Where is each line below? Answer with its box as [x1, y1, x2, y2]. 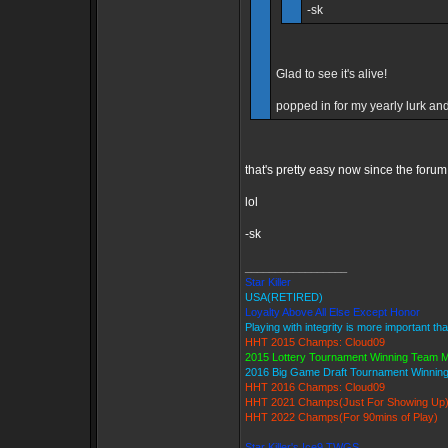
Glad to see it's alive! [276, 67, 387, 81]
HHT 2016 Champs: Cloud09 [245, 381, 385, 393]
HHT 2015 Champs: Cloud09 [245, 336, 385, 348]
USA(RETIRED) [245, 291, 323, 303]
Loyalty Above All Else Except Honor [245, 306, 420, 318]
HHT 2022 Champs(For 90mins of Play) [245, 411, 438, 423]
